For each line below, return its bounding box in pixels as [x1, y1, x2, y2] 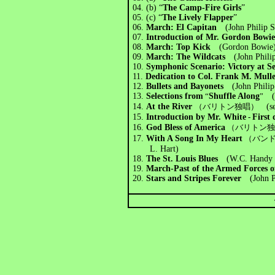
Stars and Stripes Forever [146, 174, 250, 183]
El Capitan [176, 23, 226, 32]
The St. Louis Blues [146, 154, 227, 163]
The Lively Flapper [162, 13, 234, 22]
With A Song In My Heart [146, 134, 243, 143]
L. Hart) [133, 144, 179, 153]
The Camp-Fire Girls [163, 3, 242, 12]
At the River [146, 102, 195, 111]
